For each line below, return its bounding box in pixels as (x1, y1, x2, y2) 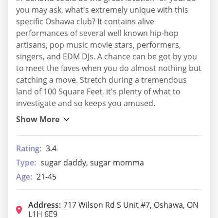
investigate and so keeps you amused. (16, 98, 155, 109)
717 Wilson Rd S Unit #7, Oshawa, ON (63, 200, 199, 211)
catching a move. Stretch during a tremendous (16, 74, 187, 86)
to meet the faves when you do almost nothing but (16, 63, 201, 74)
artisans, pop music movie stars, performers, (16, 39, 181, 51)
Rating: (16, 143, 41, 154)
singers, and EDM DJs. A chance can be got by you (16, 51, 197, 62)
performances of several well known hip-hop (16, 28, 179, 39)
